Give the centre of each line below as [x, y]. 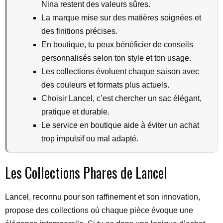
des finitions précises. [79, 31]
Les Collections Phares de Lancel [86, 172]
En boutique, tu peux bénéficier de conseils [117, 45]
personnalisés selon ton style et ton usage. [116, 58]
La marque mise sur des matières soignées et [121, 18]
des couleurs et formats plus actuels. [105, 85]
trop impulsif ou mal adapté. [90, 139]
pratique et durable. [75, 112]
